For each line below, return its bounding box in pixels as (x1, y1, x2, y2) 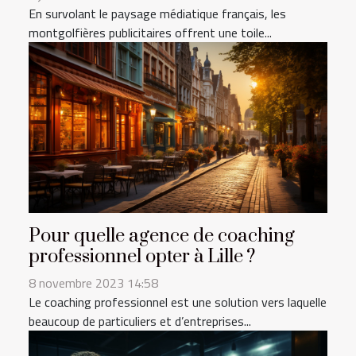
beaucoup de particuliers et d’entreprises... (29, 311, 251, 331)
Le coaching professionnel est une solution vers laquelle (29, 292, 327, 312)
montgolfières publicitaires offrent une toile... (29, 23, 272, 43)
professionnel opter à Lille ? (29, 245, 255, 269)
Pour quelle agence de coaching (29, 224, 295, 249)
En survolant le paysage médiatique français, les (29, 4, 286, 24)
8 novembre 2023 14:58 (29, 273, 158, 293)
